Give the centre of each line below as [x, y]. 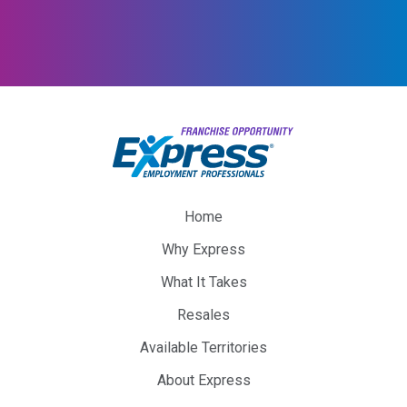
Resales [203, 314]
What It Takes [203, 282]
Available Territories [203, 347]
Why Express [203, 249]
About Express [203, 380]
